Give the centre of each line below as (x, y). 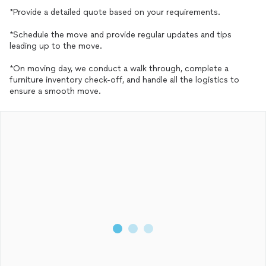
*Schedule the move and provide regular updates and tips (121, 35)
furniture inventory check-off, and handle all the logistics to (124, 80)
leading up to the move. (56, 46)
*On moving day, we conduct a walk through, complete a (119, 69)
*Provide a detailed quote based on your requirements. (115, 12)
